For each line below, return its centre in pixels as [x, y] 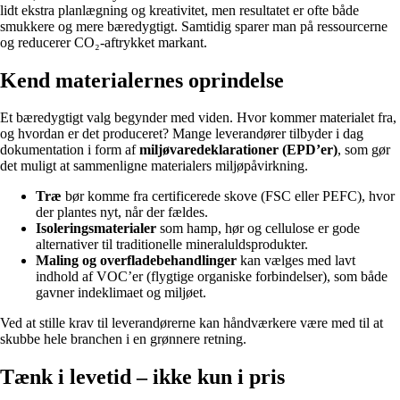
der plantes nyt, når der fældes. [122, 212]
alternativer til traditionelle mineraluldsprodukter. [172, 245]
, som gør [364, 150]
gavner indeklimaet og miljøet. [121, 293]
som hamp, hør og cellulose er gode [258, 229]
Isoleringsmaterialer [96, 229]
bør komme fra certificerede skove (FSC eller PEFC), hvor [228, 196]
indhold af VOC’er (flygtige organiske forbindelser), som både [212, 277]
